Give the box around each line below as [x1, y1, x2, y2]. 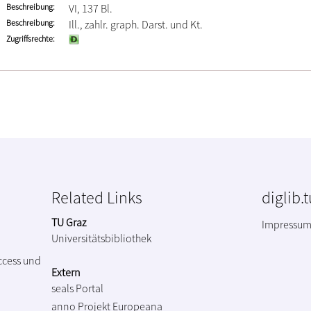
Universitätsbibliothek [51, 230, 151, 245]
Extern [51, 264, 81, 279]
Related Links [51, 186, 142, 208]
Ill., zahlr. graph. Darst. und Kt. [69, 17, 203, 31]
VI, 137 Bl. [69, 1, 112, 15]
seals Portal [51, 280, 103, 295]
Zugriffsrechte [6, 33, 53, 44]
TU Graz [51, 215, 86, 229]
